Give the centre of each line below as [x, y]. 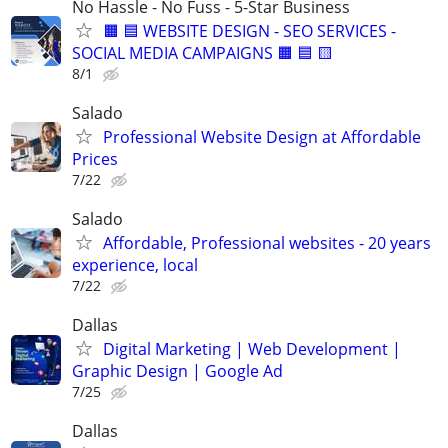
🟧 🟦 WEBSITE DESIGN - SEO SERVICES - [249, 30]
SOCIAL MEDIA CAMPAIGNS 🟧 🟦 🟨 [202, 52]
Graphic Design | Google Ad [177, 371]
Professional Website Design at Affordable [262, 136]
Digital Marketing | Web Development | [252, 349]
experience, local [135, 264]
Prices [95, 158]
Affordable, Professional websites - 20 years [267, 242]
